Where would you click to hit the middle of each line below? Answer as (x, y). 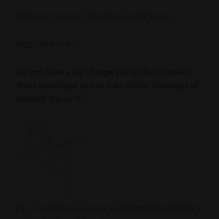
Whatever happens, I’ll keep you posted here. (94, 17)
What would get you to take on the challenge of (107, 86)
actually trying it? (50, 99)
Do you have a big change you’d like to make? (103, 73)
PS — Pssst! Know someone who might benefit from (108, 209)
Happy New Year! (44, 45)
